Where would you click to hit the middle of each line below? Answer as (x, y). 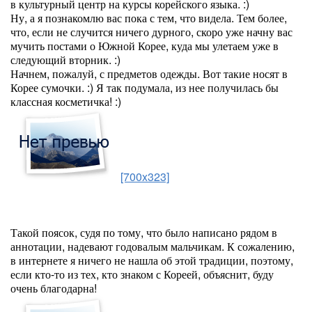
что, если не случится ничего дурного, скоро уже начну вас (151, 32)
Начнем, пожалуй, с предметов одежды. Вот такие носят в (149, 73)
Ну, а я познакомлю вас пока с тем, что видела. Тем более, (149, 18)
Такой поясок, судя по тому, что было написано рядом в (144, 232)
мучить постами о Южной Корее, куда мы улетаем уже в (145, 46)
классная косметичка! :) (66, 101)
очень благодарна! (54, 288)
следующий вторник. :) (65, 60)
